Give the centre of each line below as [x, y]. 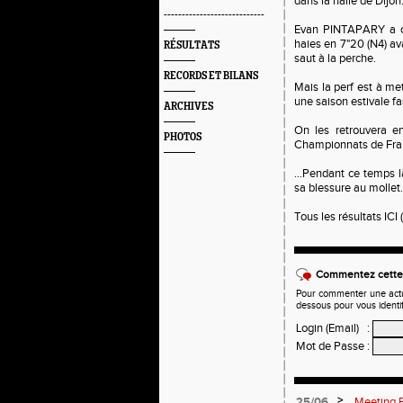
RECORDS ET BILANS [211, 76]
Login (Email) [327, 328]
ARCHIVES [188, 107]
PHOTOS [183, 137]
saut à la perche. [335, 58]
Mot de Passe [330, 346]
